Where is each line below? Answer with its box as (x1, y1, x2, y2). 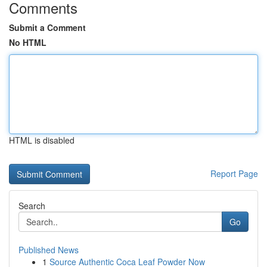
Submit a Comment (9, 21, 86, 33)
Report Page (210, 167, 258, 179)
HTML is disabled (9, 134, 74, 146)
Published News (18, 244, 79, 256)
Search (18, 200, 45, 212)
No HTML (9, 36, 46, 48)
